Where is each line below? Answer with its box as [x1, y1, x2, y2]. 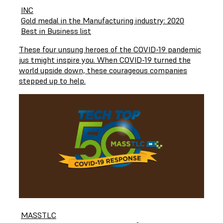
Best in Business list [21, 25, 91, 36]
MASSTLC [21, 210, 56, 220]
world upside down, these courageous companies [19, 65, 187, 75]
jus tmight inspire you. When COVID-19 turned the [19, 54, 191, 65]
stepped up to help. [19, 75, 86, 86]
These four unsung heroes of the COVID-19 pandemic [19, 44, 201, 54]
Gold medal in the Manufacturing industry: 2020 [21, 15, 184, 25]
